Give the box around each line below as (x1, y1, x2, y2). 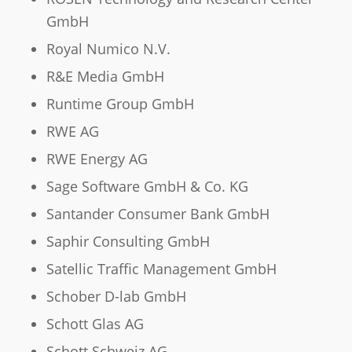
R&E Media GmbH (46, 67, 164, 86)
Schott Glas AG (46, 314, 144, 334)
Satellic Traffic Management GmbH (46, 259, 277, 279)
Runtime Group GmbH (46, 94, 194, 114)
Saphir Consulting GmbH (46, 232, 210, 251)
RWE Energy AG (46, 149, 148, 169)
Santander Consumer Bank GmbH (46, 204, 269, 224)
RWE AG (46, 122, 99, 141)
